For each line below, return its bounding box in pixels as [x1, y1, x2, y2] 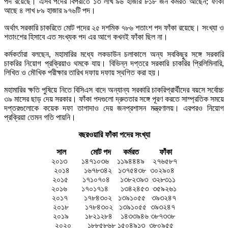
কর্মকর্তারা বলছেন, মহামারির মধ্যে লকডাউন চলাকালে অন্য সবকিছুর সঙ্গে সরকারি [4, 50, 224, 59]
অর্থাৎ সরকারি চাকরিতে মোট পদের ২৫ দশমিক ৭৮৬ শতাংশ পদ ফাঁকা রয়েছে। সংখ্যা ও [4, 23, 224, 33]
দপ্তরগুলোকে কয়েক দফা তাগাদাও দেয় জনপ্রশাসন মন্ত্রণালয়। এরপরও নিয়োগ [4, 104, 224, 113]
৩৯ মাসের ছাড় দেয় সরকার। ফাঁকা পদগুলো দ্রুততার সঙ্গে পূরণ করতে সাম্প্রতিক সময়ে [4, 95, 224, 104]
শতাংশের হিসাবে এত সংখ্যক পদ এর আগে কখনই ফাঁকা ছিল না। [4, 33, 168, 42]
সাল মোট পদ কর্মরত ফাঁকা [56, 148, 172, 157]
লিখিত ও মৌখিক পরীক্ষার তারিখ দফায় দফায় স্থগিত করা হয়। [4, 68, 161, 77]
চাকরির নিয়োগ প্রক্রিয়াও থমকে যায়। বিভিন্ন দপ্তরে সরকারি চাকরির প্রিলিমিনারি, [4, 59, 224, 68]
